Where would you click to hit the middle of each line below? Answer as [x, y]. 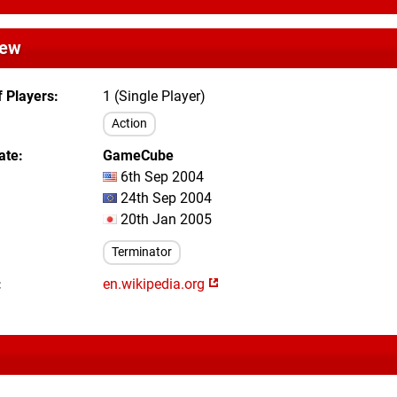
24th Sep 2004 [164, 198]
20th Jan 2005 [164, 219]
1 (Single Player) [154, 96]
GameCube [138, 156]
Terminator [142, 252]
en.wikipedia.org [156, 284]
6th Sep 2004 [160, 177]
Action [129, 124]
